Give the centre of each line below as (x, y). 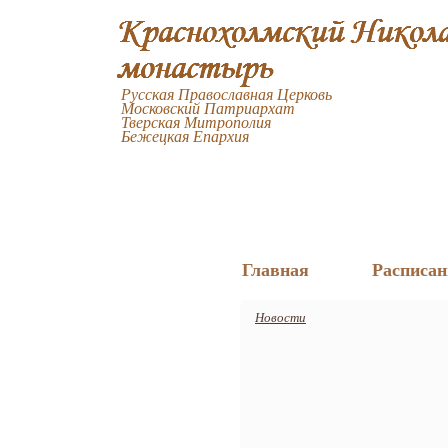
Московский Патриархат (208, 107)
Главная (275, 269)
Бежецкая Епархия (185, 135)
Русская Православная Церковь (226, 93)
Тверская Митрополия (196, 121)
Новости (280, 317)
